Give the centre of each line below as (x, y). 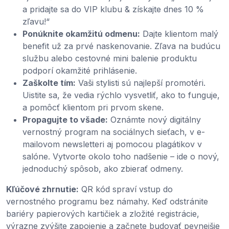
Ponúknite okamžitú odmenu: (81, 33)
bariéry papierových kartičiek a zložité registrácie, (103, 213)
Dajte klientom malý (179, 33)
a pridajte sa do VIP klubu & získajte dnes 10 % (113, 9)
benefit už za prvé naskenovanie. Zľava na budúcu (121, 46)
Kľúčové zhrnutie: (42, 189)
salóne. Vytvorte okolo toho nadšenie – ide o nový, (121, 156)
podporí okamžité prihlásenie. (80, 70)
